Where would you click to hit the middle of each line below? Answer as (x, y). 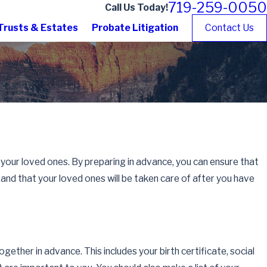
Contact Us (230, 27)
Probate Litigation (135, 27)
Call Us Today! (136, 7)
